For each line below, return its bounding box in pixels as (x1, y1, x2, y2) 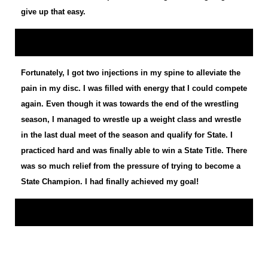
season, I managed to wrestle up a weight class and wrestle (21, 115, 241, 124)
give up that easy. (21, 7, 86, 17)
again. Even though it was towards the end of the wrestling (21, 99, 239, 109)
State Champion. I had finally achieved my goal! (21, 177, 199, 187)
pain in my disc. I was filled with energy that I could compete (21, 84, 247, 93)
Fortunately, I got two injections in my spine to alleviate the (21, 68, 240, 78)
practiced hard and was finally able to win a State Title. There (21, 146, 247, 156)
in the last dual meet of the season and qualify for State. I (21, 130, 233, 140)
